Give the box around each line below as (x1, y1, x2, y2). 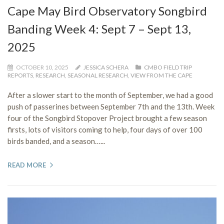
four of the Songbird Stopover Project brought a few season (7, 113, 207, 122)
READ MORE (7, 160, 46, 169)
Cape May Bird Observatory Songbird (7, 3, 207, 18)
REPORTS (7, 71, 33, 79)
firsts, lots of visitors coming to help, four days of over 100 (7, 124, 202, 134)
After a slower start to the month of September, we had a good (7, 90, 213, 99)
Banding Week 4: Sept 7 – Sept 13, (7, 21, 191, 36)
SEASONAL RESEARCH (67, 71, 128, 79)
